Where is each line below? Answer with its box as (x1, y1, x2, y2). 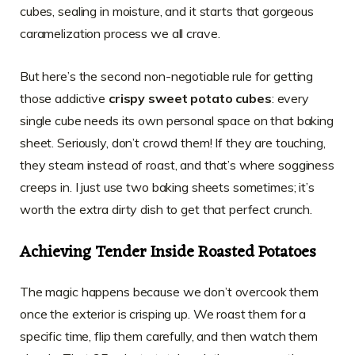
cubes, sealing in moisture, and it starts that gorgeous (20, 2, 314, 19)
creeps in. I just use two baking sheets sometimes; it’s (20, 178, 315, 195)
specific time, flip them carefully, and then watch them (20, 327, 318, 344)
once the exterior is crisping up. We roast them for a (20, 305, 307, 322)
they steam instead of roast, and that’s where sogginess (20, 156, 334, 173)
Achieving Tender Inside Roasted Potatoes (20, 238, 316, 267)
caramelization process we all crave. (20, 25, 220, 41)
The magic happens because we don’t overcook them (20, 283, 319, 300)
